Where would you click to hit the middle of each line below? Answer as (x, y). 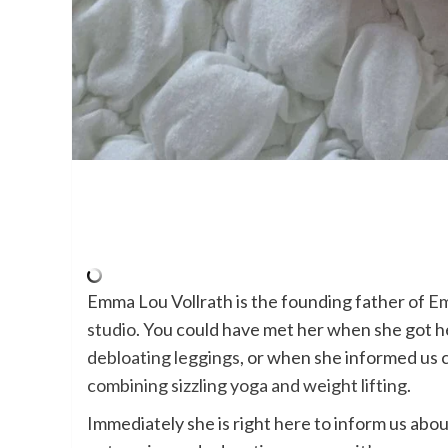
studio (111, 328)
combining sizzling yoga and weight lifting (247, 384)
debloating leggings (163, 356)
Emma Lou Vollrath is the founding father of (257, 300)
